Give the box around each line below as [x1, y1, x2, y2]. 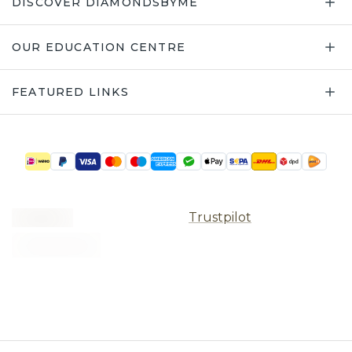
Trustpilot [189, 210, 251, 225]
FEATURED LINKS [12, 85, 129, 100]
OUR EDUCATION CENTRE [12, 40, 185, 55]
